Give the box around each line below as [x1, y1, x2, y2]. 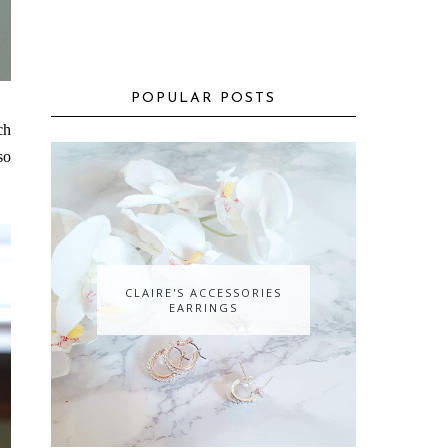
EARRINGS [169, 300, 238, 316]
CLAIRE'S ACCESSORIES [125, 285, 282, 301]
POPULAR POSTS [131, 91, 276, 106]
